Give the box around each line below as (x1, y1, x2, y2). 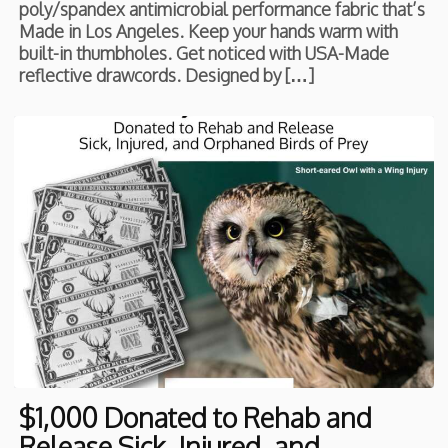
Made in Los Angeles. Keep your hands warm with (19, 19, 399, 42)
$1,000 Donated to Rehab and (19, 400, 373, 435)
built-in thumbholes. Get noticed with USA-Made (19, 41, 390, 64)
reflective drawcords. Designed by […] (19, 63, 315, 86)
